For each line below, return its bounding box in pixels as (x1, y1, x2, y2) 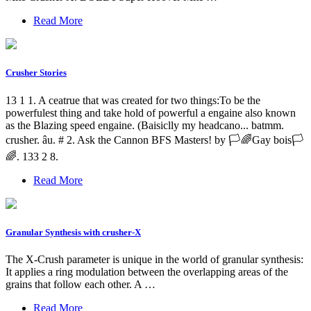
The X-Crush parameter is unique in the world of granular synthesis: (6, 253, 303, 265)
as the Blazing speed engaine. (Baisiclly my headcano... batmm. (6, 119, 284, 131)
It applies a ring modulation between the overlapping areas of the (6, 265, 288, 278)
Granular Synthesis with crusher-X (6, 226, 141, 237)
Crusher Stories (6, 67, 67, 78)
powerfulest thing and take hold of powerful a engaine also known (6, 106, 296, 119)
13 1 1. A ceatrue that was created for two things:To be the (6, 94, 260, 106)
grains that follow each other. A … (6, 278, 155, 290)
